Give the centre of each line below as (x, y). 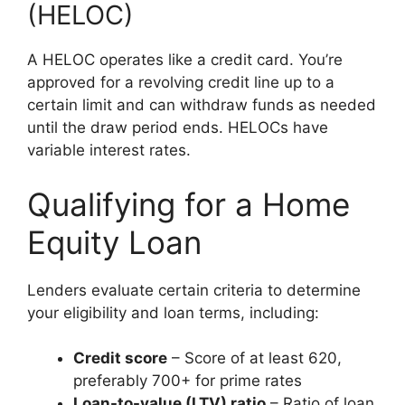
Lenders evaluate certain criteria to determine (194, 290)
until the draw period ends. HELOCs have (178, 127)
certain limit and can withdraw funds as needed (202, 105)
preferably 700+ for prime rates (188, 381)
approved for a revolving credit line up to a (181, 82)
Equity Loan (114, 242)
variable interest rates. (109, 150)
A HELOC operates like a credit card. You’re (185, 60)
